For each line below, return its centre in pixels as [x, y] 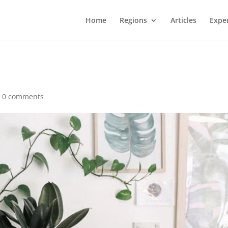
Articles [183, 20]
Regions [133, 20]
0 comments [23, 96]
